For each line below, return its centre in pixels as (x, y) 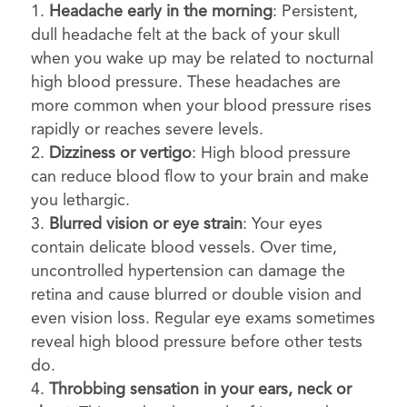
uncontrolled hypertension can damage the (188, 272)
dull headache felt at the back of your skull (185, 36)
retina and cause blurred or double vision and (196, 296)
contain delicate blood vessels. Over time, (184, 248)
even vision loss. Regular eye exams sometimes (203, 319)
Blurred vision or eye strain (145, 225)
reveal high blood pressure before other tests (196, 343)
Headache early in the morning (160, 12)
